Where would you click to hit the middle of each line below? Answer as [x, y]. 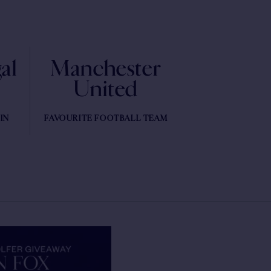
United [106, 89]
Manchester [106, 68]
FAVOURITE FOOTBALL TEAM [106, 118]
